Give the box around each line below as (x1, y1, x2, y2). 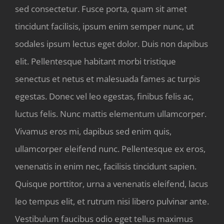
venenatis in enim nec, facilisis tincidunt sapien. (15, 160, 196, 172)
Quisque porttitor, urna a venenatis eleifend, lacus (15, 177, 208, 189)
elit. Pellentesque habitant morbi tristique (15, 55, 176, 67)
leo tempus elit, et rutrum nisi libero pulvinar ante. (15, 195, 209, 207)
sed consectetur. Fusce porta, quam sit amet (15, 2, 187, 14)
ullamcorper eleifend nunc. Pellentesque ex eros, (15, 142, 205, 154)
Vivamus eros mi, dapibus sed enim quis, (15, 125, 171, 137)
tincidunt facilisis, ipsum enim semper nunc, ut (15, 20, 194, 32)
